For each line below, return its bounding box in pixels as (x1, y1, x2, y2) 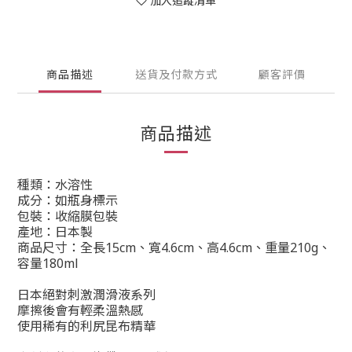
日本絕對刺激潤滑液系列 (17, 286, 156, 303)
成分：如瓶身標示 (17, 192, 118, 209)
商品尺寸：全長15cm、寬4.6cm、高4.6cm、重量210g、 (17, 239, 331, 256)
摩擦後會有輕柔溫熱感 (17, 302, 143, 319)
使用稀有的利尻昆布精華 (17, 317, 156, 335)
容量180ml (17, 255, 79, 272)
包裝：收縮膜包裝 (17, 207, 118, 225)
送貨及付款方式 (134, 67, 218, 82)
